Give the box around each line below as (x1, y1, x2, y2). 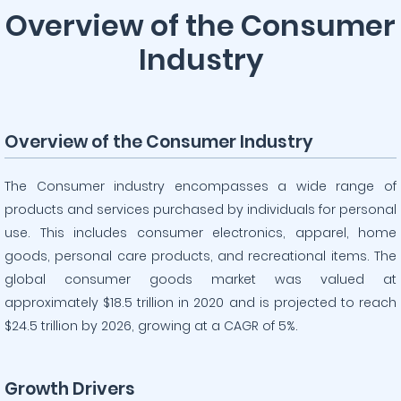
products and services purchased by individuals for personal (4, 200, 397, 218)
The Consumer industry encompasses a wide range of (4, 177, 397, 195)
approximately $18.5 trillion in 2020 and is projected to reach (4, 294, 397, 311)
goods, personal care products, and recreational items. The (4, 247, 397, 265)
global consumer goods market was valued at (4, 270, 397, 288)
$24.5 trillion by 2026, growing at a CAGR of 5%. (4, 317, 298, 335)
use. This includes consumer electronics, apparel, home (4, 224, 397, 242)
